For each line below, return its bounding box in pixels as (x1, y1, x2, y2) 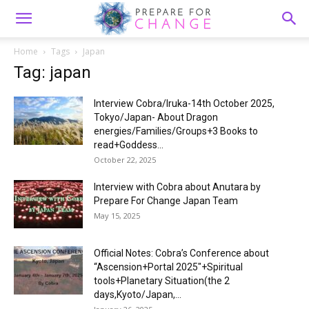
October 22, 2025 (94, 154, 156, 165)
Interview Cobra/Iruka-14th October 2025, (94, 98, 275, 109)
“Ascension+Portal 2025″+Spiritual (94, 261, 243, 272)
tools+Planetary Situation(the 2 (94, 275, 230, 286)
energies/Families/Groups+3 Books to (94, 126, 258, 137)
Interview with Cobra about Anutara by (94, 181, 261, 192)
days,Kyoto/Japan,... (94, 289, 181, 300)
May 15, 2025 (94, 210, 140, 221)
